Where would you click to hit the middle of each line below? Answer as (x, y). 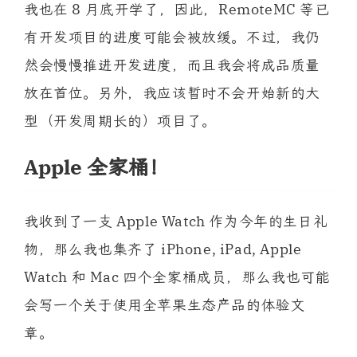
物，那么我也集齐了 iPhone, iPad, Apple (163, 249)
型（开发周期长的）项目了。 (120, 120)
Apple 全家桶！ (97, 167)
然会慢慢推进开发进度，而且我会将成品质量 (173, 65)
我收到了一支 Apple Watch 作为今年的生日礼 (176, 221)
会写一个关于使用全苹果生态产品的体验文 (165, 304)
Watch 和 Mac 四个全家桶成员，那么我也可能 (177, 277)
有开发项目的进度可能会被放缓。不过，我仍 (173, 37)
